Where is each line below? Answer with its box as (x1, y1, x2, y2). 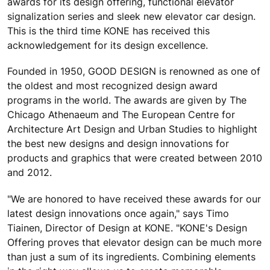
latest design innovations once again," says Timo (7, 207, 229, 219)
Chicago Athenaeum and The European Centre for (7, 108, 235, 121)
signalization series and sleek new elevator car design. (7, 10, 256, 23)
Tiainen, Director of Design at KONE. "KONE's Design (7, 221, 247, 234)
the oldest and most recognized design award (7, 80, 218, 92)
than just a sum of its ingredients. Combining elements (7, 250, 256, 263)
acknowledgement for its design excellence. (7, 39, 208, 52)
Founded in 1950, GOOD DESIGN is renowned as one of (7, 65, 260, 78)
